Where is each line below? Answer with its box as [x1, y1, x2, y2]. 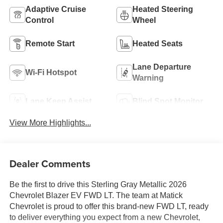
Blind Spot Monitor [132, 97, 203, 106]
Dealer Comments [9, 156, 91, 171]
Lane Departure [132, 63, 191, 72]
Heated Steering [132, 5, 193, 14]
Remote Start [25, 39, 75, 48]
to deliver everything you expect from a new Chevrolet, [9, 213, 200, 222]
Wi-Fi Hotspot [25, 68, 77, 77]
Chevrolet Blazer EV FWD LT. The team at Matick [9, 191, 183, 200]
